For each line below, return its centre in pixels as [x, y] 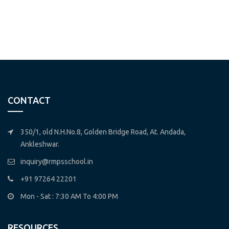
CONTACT [29, 100]
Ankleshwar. [40, 144]
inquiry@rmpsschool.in [57, 161]
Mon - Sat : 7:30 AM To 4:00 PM [69, 196]
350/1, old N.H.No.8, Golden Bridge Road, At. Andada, [103, 132]
